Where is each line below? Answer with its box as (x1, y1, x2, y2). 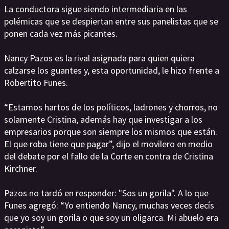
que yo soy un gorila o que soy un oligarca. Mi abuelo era (4, 212, 218, 224)
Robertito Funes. (4, 77, 68, 89)
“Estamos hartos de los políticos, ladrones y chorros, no (4, 101, 218, 113)
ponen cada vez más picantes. (4, 28, 118, 40)
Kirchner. (4, 163, 37, 175)
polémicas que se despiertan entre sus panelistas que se (4, 15, 218, 28)
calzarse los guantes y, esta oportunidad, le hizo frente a (4, 64, 219, 77)
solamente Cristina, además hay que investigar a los (4, 113, 202, 126)
